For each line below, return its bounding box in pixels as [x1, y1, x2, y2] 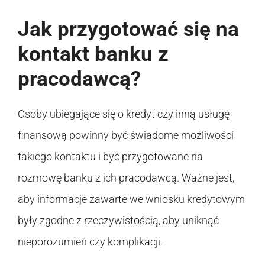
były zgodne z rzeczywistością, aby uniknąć [18, 214, 219, 227]
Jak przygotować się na [18, 17, 239, 41]
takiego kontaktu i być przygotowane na [18, 150, 203, 163]
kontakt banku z [18, 41, 169, 66]
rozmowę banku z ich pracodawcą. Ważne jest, [18, 171, 234, 184]
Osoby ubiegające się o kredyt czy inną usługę [18, 107, 230, 120]
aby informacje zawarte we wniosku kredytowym [18, 192, 245, 205]
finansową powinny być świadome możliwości [18, 128, 234, 141]
